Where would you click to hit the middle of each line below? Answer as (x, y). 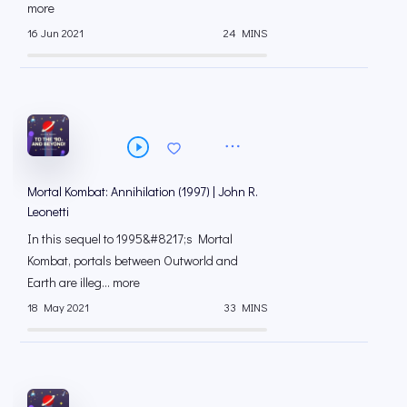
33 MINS (245, 308)
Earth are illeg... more (84, 282)
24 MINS (245, 33)
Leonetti (48, 211)
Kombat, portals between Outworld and (133, 260)
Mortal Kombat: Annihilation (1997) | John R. (143, 191)
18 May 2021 (58, 308)
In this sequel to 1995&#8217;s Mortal (130, 238)
